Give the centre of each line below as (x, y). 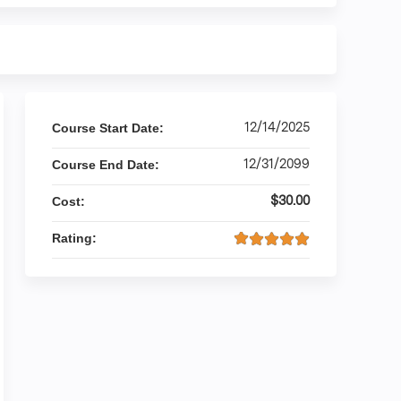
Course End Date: (107, 165)
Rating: (76, 238)
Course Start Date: (110, 128)
